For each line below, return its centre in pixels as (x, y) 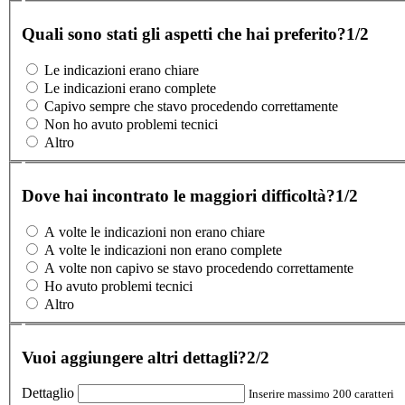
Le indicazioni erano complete (130, 89)
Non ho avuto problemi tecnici (131, 125)
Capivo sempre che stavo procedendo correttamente (191, 107)
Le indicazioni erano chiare (122, 71)
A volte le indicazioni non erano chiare (155, 232)
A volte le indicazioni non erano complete (163, 250)
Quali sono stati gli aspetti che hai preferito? (184, 33)
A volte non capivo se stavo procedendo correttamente (199, 268)
